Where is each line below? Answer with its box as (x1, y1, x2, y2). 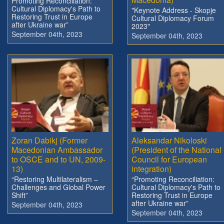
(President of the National (131, 143, 221, 155)
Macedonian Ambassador (11, 143, 102, 155)
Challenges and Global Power (11, 181, 105, 192)
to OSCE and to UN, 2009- (11, 153, 105, 165)
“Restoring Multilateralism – (11, 173, 98, 184)
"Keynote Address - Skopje (131, 4, 216, 15)
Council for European (131, 153, 207, 165)
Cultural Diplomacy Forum (131, 12, 214, 23)
